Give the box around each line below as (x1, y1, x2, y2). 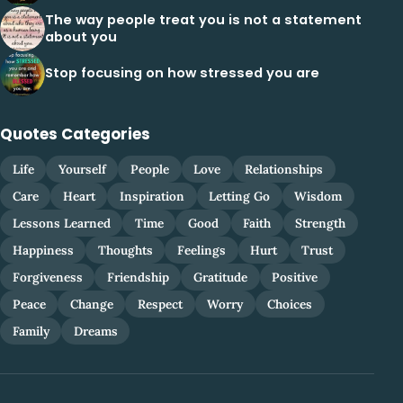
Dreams (73, 323, 118, 340)
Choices (267, 296, 313, 313)
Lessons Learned (12, 215, 111, 232)
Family (12, 323, 49, 340)
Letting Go (209, 188, 271, 205)
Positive (272, 269, 318, 286)
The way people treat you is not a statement (45, 10, 362, 29)
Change (69, 296, 113, 313)
